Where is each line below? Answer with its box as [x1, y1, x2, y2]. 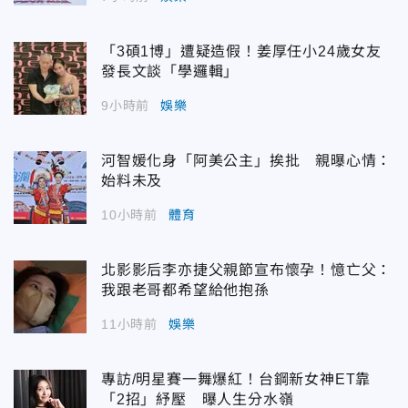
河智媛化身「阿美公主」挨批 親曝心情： [101, 152, 393, 168]
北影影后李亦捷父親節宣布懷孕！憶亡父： [101, 261, 393, 278]
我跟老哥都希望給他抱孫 [101, 281, 270, 298]
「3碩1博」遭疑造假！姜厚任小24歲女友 [101, 43, 382, 59]
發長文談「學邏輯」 [101, 63, 240, 79]
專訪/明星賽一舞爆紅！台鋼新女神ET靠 [101, 371, 372, 387]
